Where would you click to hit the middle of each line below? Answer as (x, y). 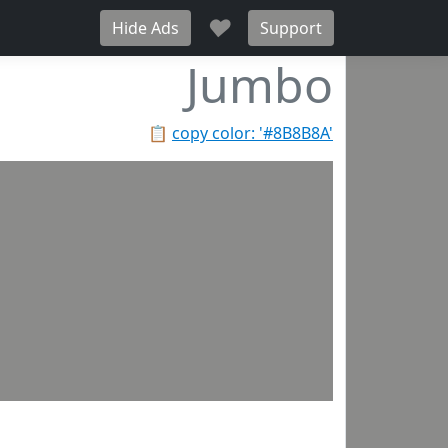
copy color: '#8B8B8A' (252, 133)
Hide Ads (145, 28)
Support (291, 28)
